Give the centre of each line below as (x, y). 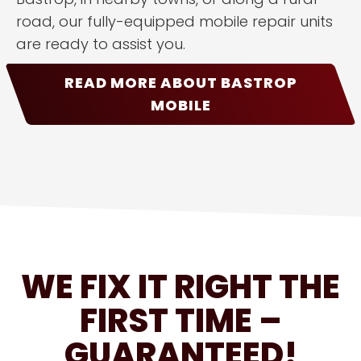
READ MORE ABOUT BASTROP (180, 83)
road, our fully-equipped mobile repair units (174, 21)
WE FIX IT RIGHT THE (180, 287)
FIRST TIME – (180, 321)
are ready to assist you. (101, 44)
